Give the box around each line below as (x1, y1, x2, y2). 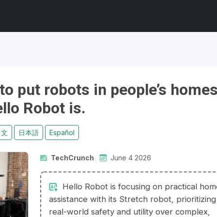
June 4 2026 (110, 154, 152, 162)
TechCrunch (51, 154, 94, 162)
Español (49, 128, 75, 137)
